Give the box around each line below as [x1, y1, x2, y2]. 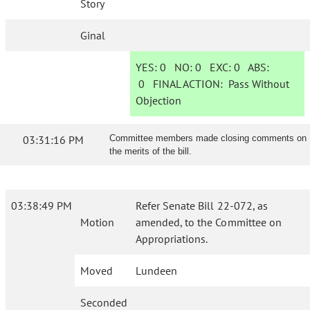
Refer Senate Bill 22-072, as [136, 199, 268, 212]
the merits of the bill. [109, 146, 192, 156]
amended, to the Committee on [136, 215, 282, 229]
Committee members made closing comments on [109, 133, 307, 143]
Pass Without [228, 77, 290, 91]
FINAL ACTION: [145, 77, 229, 91]
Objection [136, 93, 182, 107]
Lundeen [136, 264, 178, 277]
